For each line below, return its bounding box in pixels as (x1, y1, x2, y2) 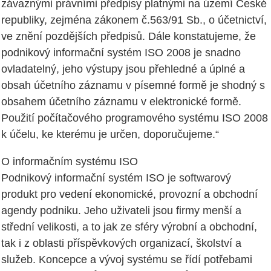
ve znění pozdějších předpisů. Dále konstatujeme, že (1, 30, 256, 43)
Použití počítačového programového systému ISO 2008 (1, 112, 268, 125)
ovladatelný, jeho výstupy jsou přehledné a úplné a (1, 63, 245, 76)
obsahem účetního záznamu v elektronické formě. (1, 96, 241, 108)
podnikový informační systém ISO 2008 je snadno (1, 47, 241, 59)
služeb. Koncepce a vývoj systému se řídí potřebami (1, 253, 252, 266)
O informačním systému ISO (1, 155, 138, 168)
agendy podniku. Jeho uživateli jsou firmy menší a (1, 204, 241, 217)
